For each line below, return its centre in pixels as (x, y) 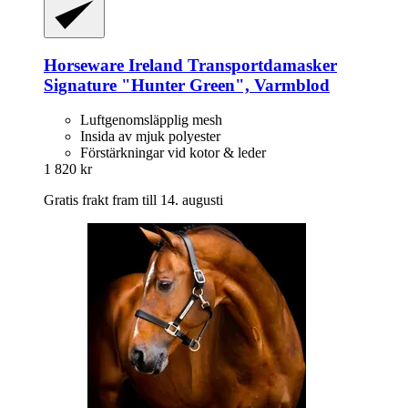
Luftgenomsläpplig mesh (151, 120)
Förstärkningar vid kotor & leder (173, 153)
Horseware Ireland (113, 65)
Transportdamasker (260, 65)
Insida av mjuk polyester (150, 137)
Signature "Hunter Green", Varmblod (187, 85)
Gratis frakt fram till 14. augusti (133, 200)
